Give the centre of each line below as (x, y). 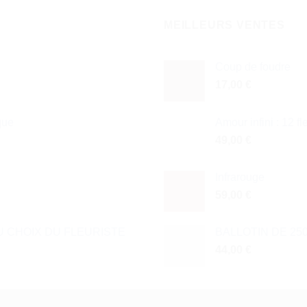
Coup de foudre (253, 67)
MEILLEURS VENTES (224, 25)
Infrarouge (240, 177)
